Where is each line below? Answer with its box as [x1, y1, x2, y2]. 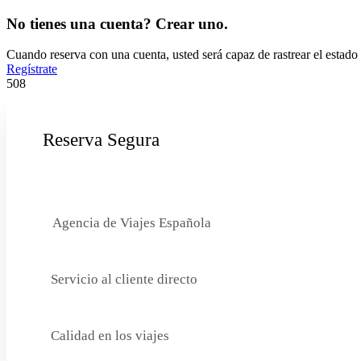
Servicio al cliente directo [51, 271, 197, 287]
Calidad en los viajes [51, 327, 169, 343]
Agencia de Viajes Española [52, 214, 211, 230]
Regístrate [6, 62, 57, 77]
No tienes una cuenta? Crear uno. [6, 15, 228, 32]
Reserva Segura [43, 130, 160, 151]
